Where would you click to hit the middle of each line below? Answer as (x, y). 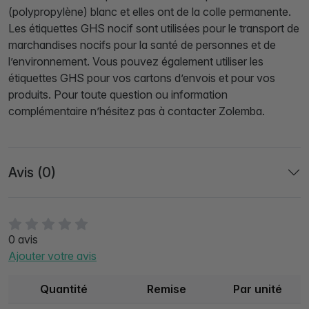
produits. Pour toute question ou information (118, 95)
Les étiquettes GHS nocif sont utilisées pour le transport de (154, 29)
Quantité (63, 289)
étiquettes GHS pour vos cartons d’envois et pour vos (142, 78)
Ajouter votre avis (52, 256)
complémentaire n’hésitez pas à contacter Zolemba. (137, 111)
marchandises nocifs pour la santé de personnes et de (142, 45)
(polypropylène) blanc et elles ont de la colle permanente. (150, 12)
